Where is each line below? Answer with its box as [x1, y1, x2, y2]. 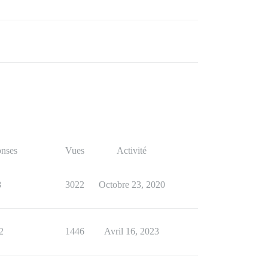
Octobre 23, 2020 [98, 179, 165, 190]
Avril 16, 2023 [104, 226, 159, 236]
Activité [117, 145, 147, 156]
